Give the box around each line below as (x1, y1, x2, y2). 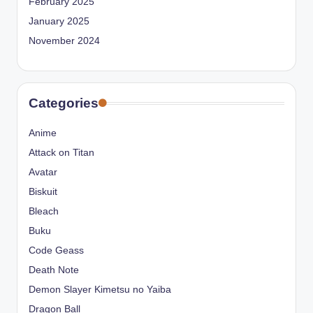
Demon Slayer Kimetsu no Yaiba (29, 284, 171, 296)
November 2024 (29, 36, 100, 47)
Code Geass (29, 245, 84, 256)
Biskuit (29, 187, 57, 198)
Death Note (29, 265, 79, 276)
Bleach (29, 206, 59, 217)
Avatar (29, 167, 57, 178)
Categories (29, 96, 99, 111)
